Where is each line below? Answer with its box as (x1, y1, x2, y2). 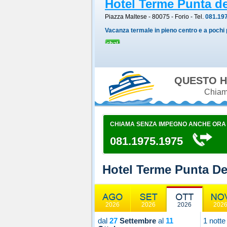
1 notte (203, 216, 225, 225)
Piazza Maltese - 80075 (105, 13, 170, 20)
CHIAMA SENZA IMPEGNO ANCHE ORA (110, 121, 226, 128)
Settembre (118, 216, 156, 225)
